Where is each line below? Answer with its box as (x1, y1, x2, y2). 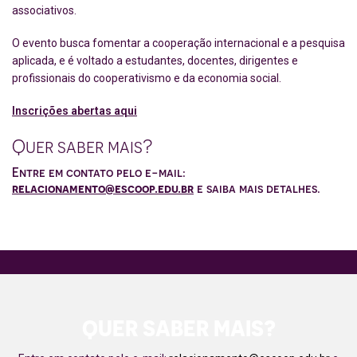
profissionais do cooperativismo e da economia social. (12, 71, 281, 84)
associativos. (12, 3, 76, 17)
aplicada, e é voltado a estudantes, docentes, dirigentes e (12, 53, 298, 67)
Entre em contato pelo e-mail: (12, 165, 186, 180)
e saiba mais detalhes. (194, 181, 320, 196)
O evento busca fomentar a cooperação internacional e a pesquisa (12, 36, 345, 49)
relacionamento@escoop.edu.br (12, 181, 194, 196)
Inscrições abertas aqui (12, 104, 137, 118)
